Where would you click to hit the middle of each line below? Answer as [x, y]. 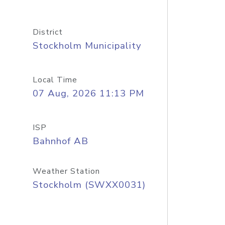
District [47, 32]
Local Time [55, 80]
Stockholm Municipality [87, 46]
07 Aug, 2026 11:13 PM [88, 93]
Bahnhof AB [60, 141]
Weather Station [66, 171]
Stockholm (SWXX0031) [89, 185]
